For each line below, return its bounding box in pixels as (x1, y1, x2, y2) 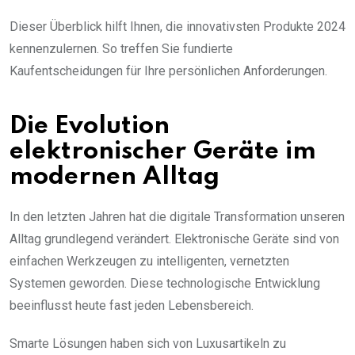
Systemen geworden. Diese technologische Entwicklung (10, 276, 320, 292)
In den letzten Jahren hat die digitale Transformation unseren (10, 209, 345, 225)
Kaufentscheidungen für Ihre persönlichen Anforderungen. (10, 63, 327, 79)
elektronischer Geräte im (10, 139, 316, 165)
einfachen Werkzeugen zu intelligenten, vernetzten (10, 254, 289, 269)
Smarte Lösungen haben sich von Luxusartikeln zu (10, 336, 286, 352)
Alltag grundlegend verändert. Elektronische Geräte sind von (10, 231, 339, 247)
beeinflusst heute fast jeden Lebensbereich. (10, 298, 254, 314)
